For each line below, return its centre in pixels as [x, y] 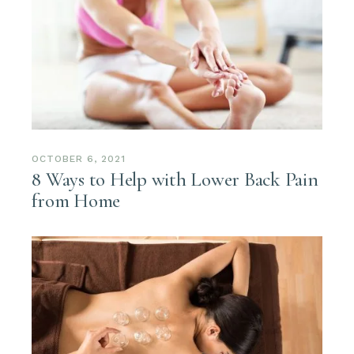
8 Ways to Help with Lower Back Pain [175, 179]
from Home [76, 200]
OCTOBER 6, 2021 [79, 158]
